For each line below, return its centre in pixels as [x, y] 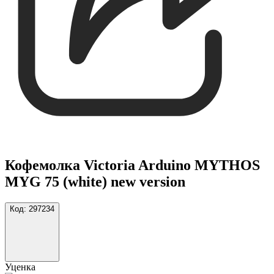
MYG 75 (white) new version [95, 181]
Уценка [20, 267]
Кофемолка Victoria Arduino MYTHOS [132, 165]
